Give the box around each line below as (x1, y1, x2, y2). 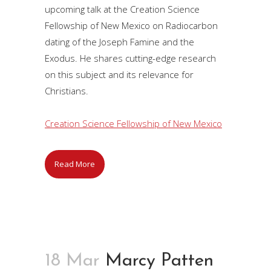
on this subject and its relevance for (45, 68, 194, 80)
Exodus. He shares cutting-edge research (45, 51, 216, 64)
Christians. (45, 84, 88, 97)
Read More (54, 158, 95, 169)
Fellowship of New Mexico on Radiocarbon (45, 19, 218, 31)
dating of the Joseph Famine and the (45, 35, 194, 48)
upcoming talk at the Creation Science (45, 2, 200, 15)
